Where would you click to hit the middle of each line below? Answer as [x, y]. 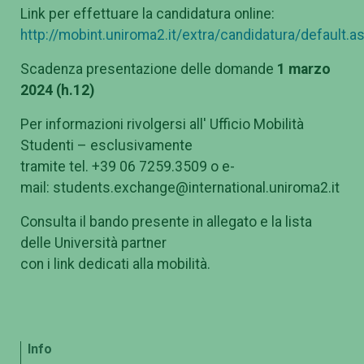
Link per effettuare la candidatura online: [147, 14]
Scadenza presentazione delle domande [149, 69]
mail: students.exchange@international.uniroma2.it [180, 188]
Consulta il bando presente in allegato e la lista [166, 222]
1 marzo [304, 69]
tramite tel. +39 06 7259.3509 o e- [128, 167]
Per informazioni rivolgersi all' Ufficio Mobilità [162, 125]
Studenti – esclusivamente [106, 146]
